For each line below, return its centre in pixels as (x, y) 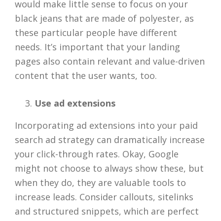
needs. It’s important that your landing (97, 47)
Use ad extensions (75, 103)
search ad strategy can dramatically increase (110, 140)
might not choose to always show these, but (109, 168)
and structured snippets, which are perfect (107, 211)
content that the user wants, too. (86, 75)
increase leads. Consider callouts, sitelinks (104, 197)
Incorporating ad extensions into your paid (106, 125)
